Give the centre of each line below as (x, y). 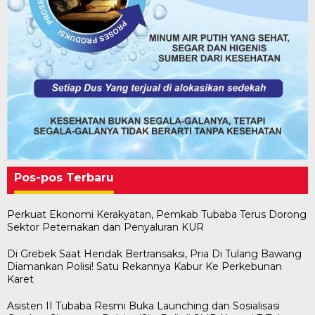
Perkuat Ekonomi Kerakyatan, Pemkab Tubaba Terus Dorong (157, 214)
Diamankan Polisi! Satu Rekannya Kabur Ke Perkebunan (144, 266)
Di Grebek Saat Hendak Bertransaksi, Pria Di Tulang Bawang (154, 253)
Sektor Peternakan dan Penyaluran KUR (105, 227)
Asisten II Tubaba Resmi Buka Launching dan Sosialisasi (143, 306)
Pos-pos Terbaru (64, 177)
